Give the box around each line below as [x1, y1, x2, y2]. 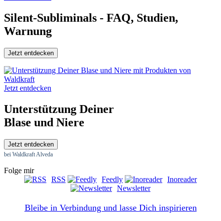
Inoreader [167, 175, 197, 184]
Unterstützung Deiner [4, 102, 114, 115]
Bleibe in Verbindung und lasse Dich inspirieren [24, 202, 197, 213]
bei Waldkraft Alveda [4, 150, 53, 158]
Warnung [4, 25, 52, 38]
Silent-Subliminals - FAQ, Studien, [4, 11, 178, 25]
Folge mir [4, 166, 34, 175]
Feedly [102, 175, 123, 184]
